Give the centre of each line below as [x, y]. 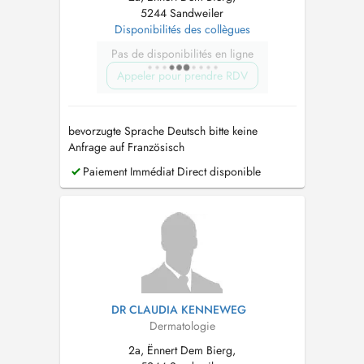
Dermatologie [182, 326]
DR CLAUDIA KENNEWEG [178, 310]
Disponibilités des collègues [182, 29]
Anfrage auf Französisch [126, 147]
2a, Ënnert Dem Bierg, [182, 350]
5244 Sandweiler [182, 13]
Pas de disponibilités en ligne [182, 54]
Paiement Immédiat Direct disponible [170, 171]
